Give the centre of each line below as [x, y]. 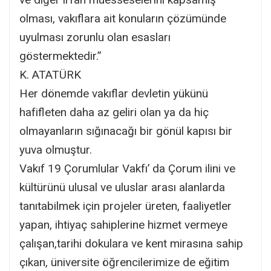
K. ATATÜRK [50, 74]
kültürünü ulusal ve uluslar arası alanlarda [122, 187]
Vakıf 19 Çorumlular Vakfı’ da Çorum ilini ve [127, 168]
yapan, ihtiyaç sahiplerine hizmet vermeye [123, 224]
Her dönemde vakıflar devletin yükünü [114, 93]
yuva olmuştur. [56, 149]
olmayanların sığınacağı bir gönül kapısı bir [126, 131]
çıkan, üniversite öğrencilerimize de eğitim [124, 262]
